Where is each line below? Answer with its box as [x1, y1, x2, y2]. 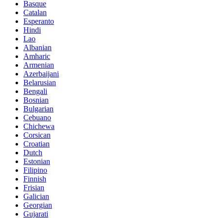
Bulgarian [23, 104, 54, 113]
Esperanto [23, 17, 54, 25]
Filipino [23, 165, 47, 174]
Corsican [23, 130, 51, 139]
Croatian [23, 139, 50, 148]
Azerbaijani [23, 69, 59, 78]
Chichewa [23, 122, 54, 130]
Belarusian [23, 78, 56, 87]
